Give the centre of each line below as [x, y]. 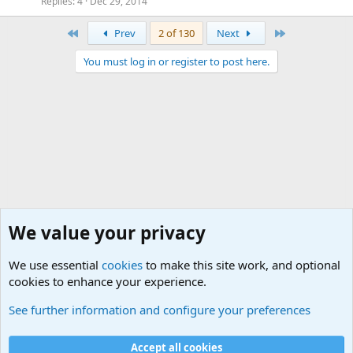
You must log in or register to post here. [176, 61]
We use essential [55, 265]
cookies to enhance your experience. [108, 281]
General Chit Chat [63, 297]
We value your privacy [107, 233]
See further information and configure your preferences [160, 310]
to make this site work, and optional [242, 265]
